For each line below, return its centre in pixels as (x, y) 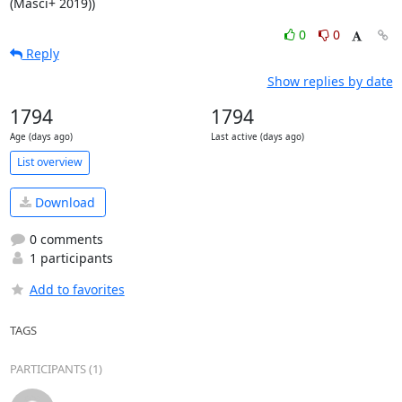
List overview (49, 162)
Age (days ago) (41, 136)
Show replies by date (330, 81)
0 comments (64, 239)
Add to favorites (77, 289)
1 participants (69, 258)
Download (63, 202)
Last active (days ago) (257, 136)
